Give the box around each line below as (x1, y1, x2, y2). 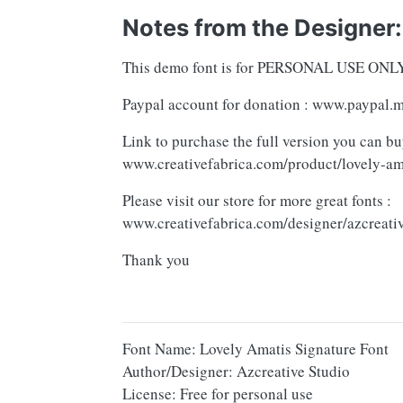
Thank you (122, 249, 190, 271)
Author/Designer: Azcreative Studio (122, 361, 350, 382)
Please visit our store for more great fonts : (122, 190, 391, 211)
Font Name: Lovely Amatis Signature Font (122, 338, 389, 360)
